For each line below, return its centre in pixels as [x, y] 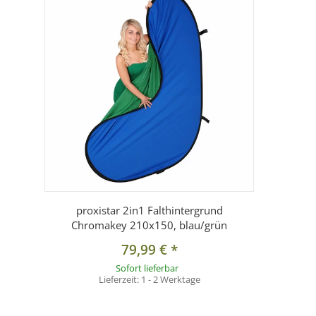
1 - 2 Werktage [170, 280]
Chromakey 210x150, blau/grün [149, 225]
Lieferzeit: [120, 280]
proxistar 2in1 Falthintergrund [149, 211]
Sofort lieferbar [147, 268]
